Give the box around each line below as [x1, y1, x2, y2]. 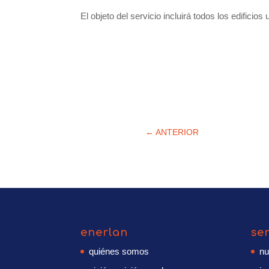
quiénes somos [89, 246, 150, 256]
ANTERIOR [155, 127, 199, 137]
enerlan [80, 226, 128, 238]
